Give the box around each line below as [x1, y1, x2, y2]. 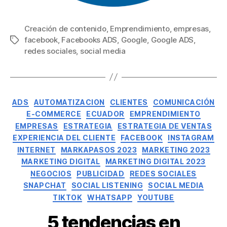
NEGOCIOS [30, 169, 72, 178]
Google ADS [150, 34, 194, 45]
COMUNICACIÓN [153, 97, 215, 106]
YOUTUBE [137, 193, 174, 202]
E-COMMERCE [26, 109, 82, 119]
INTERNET [17, 145, 56, 154]
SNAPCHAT [23, 181, 66, 190]
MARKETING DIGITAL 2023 [105, 157, 206, 166]
